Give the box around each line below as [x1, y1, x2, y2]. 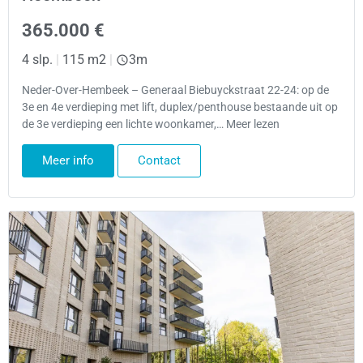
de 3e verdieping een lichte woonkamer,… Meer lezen [22, 117, 280, 131]
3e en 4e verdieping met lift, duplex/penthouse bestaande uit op [22, 100, 338, 114]
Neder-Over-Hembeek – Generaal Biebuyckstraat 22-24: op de [22, 83, 329, 97]
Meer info [42, 153, 94, 169]
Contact [138, 153, 181, 169]
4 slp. [22, 52, 53, 68]
